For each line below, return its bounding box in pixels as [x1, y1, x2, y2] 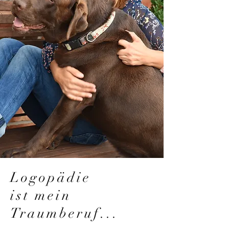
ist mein [10, 187, 72, 204]
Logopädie [10, 169, 91, 186]
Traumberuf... [10, 205, 119, 222]
